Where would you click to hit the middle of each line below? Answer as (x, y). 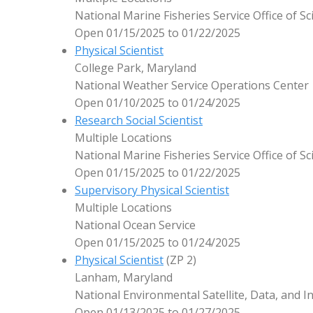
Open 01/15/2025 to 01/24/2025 (158, 243)
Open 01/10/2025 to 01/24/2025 (158, 103)
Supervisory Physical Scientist (152, 190)
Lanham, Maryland (124, 278)
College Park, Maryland (136, 68)
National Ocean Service (136, 225)
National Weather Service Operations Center (192, 86)
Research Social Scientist (139, 121)
